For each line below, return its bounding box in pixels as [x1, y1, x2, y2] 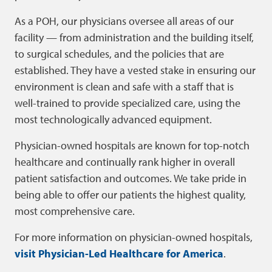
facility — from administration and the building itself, [15, 30, 254, 44]
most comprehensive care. [15, 204, 135, 218]
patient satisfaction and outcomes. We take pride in [15, 171, 246, 185]
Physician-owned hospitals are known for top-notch [15, 138, 250, 152]
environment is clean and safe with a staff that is [15, 80, 234, 93]
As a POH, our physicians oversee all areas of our [15, 14, 234, 28]
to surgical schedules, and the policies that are [15, 47, 224, 61]
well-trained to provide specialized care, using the [15, 96, 240, 110]
